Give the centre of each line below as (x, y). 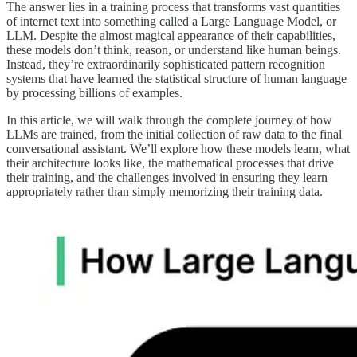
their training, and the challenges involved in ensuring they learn (167, 177)
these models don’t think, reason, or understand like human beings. (174, 49)
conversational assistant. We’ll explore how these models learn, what (178, 148)
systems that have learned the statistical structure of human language (177, 78)
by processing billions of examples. (94, 92)
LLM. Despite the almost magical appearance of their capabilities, (171, 35)
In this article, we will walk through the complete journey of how (169, 120)
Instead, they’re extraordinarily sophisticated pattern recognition (166, 64)
